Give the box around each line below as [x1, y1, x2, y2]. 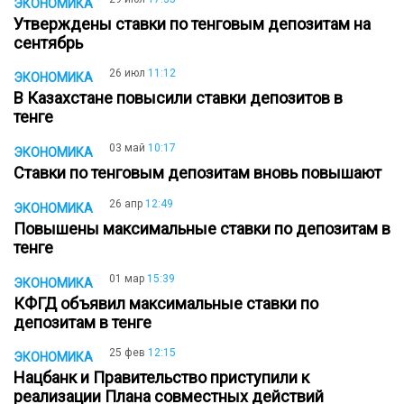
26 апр [109, 197, 142, 210]
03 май [109, 142, 145, 155]
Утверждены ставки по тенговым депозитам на [14, 14, 371, 33]
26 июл [109, 67, 145, 80]
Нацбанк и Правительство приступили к [14, 368, 309, 388]
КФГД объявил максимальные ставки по [14, 293, 318, 313]
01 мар [109, 271, 144, 285]
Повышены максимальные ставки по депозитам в [14, 218, 390, 238]
